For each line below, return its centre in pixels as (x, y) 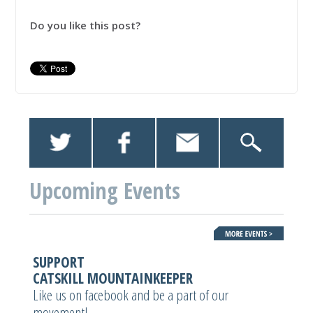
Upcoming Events (105, 190)
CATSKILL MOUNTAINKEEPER (113, 278)
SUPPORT (59, 262)
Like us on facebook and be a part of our (131, 295)
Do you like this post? (86, 26)
